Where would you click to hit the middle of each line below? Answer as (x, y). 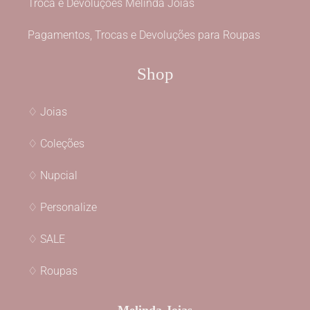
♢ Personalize (62, 207)
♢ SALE (46, 239)
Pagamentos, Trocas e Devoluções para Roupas (144, 35)
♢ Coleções (56, 143)
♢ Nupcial (53, 175)
